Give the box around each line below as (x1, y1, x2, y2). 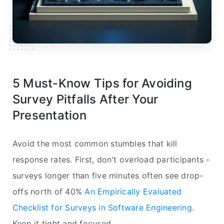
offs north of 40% (12, 186, 85, 197)
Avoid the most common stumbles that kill (12, 138, 177, 149)
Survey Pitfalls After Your (12, 92, 158, 107)
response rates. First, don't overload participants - (12, 154, 210, 165)
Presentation (12, 108, 86, 123)
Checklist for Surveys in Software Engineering (12, 202, 192, 213)
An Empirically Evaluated (84, 186, 182, 197)
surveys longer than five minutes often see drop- (12, 170, 203, 181)
